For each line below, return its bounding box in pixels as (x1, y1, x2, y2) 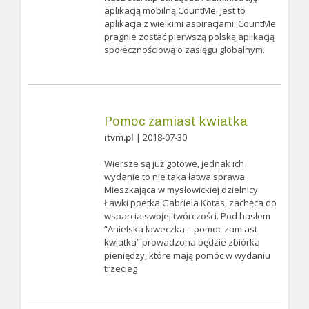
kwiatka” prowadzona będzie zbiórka (103, 236, 260, 248)
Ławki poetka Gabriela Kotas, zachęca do (103, 197, 277, 209)
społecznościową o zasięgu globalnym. (103, 43, 265, 56)
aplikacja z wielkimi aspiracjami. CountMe (103, 17, 276, 30)
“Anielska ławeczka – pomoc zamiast (103, 223, 257, 235)
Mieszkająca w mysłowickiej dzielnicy (103, 183, 258, 196)
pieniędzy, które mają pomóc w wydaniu (103, 249, 270, 261)
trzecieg (103, 262, 137, 275)
